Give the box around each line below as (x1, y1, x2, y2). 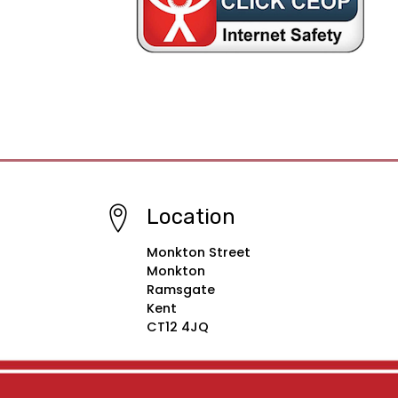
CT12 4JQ (147, 318, 209, 337)
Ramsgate (147, 281, 215, 299)
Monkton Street (147, 243, 251, 262)
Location (147, 204, 235, 230)
